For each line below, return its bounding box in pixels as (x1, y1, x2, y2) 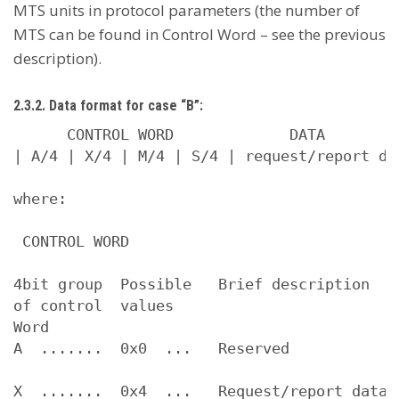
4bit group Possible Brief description (13, 275, 370, 293)
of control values (13, 297, 174, 314)
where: (13, 190, 67, 208)
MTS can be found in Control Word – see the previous (13, 24, 386, 45)
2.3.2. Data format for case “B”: (13, 97, 203, 114)
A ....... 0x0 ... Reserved (13, 339, 289, 357)
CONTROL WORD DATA (13, 126, 325, 143)
